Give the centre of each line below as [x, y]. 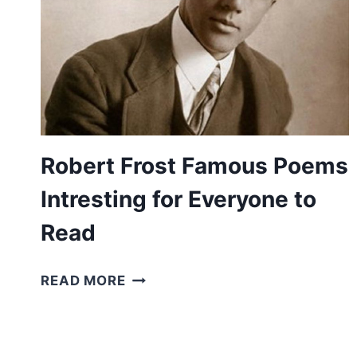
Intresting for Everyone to [178, 200]
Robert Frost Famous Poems [194, 166]
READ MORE [83, 281]
